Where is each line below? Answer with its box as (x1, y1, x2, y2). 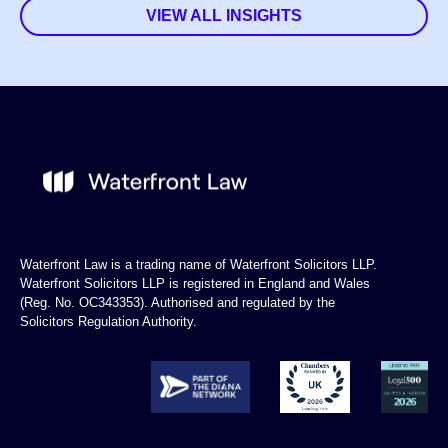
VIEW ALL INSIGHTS (146, 6, 302, 24)
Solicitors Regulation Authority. (20, 314, 197, 330)
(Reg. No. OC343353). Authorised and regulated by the (20, 295, 335, 311)
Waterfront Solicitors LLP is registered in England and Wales (20, 276, 370, 292)
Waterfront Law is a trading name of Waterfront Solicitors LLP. (20, 257, 377, 273)
